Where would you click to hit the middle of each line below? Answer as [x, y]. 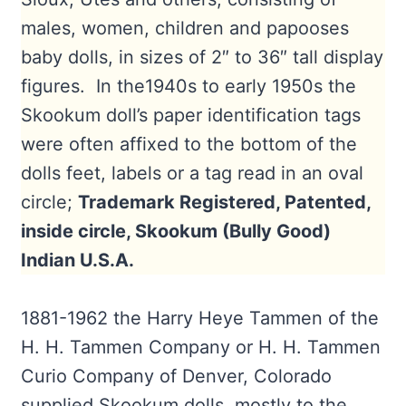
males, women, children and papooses [184, 28]
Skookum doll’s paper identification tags [190, 115]
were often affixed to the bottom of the [188, 144]
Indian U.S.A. [77, 260]
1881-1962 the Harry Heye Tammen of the [199, 318]
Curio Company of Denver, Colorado [176, 376]
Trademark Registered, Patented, [224, 202]
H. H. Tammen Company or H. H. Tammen [200, 347]
